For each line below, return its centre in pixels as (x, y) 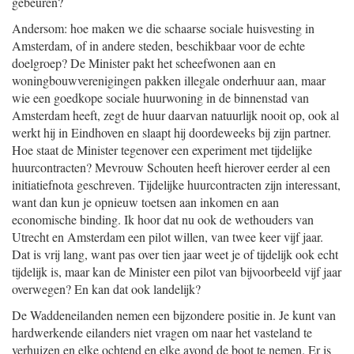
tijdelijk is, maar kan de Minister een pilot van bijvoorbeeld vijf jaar (177, 271)
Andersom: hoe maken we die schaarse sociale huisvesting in (163, 28)
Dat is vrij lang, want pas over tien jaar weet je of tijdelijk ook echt (175, 254)
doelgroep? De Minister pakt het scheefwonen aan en (144, 63)
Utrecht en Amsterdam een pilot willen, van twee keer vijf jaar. (168, 237)
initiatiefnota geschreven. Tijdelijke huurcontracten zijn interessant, (176, 185)
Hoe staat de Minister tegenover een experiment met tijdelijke (162, 150)
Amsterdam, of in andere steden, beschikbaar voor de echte (158, 45)
